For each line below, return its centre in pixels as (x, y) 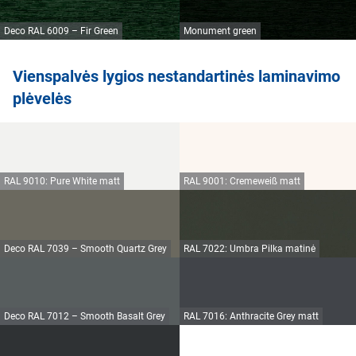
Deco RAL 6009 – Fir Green (61, 31)
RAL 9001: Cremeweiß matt (242, 182)
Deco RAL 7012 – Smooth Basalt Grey (85, 317)
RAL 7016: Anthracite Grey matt (251, 317)
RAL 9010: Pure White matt (62, 182)
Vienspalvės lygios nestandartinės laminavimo (176, 77)
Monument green (220, 31)
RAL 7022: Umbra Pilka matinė (250, 249)
